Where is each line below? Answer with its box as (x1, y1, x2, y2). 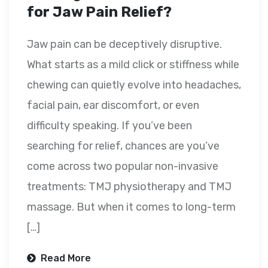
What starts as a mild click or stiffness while (27, 57, 239, 71)
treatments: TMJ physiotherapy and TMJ (27, 179, 232, 193)
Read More (38, 252, 91, 264)
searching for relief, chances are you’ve (27, 139, 220, 153)
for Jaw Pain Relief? (27, 3, 172, 20)
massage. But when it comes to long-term (27, 200, 236, 214)
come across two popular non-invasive (27, 159, 218, 173)
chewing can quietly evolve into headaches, (27, 78, 241, 92)
